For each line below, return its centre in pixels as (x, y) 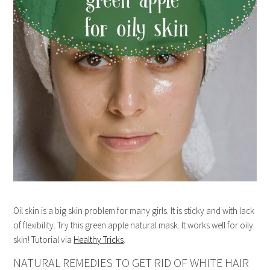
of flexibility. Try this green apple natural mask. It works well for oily (133, 225)
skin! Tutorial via (44, 240)
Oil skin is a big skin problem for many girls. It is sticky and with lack (134, 211)
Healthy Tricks (99, 240)
